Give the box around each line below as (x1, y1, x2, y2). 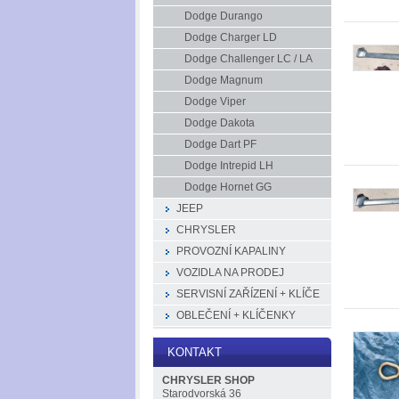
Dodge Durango (184, 11, 263, 21)
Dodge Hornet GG (184, 182, 272, 192)
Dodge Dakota (184, 118, 255, 128)
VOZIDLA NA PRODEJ (176, 267, 284, 278)
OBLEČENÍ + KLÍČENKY (176, 310, 296, 321)
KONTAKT (167, 346, 222, 359)
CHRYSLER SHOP (162, 375, 255, 386)
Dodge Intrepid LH (184, 160, 273, 171)
